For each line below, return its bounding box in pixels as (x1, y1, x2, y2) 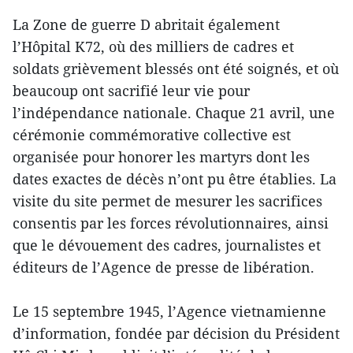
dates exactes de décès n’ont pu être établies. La (13, 169, 336, 188)
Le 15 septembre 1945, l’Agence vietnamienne (13, 301, 326, 321)
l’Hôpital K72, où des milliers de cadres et (13, 36, 294, 56)
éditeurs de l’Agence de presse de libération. (13, 257, 314, 277)
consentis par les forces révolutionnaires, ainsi (13, 213, 329, 232)
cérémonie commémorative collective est (13, 124, 291, 144)
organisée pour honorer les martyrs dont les (13, 147, 310, 166)
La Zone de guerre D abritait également (13, 14, 280, 34)
